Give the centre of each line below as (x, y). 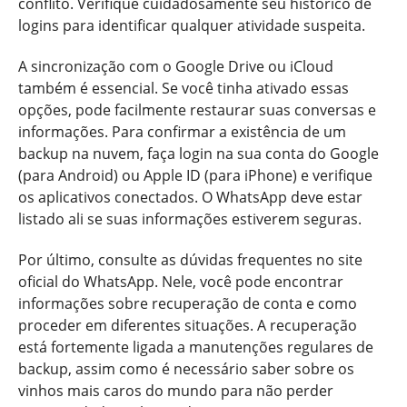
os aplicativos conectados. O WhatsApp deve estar (190, 197)
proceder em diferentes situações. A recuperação (188, 325)
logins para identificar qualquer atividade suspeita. (192, 26)
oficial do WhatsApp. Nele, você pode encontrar (181, 281)
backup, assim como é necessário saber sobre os (186, 368)
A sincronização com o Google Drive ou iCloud (176, 66)
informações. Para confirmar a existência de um (182, 131)
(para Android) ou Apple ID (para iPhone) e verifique (195, 175)
